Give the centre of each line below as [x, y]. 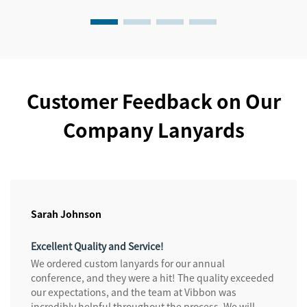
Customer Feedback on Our [153, 101]
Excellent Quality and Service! [97, 246]
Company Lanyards [153, 130]
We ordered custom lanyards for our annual [128, 263]
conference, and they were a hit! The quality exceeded [152, 278]
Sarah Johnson [66, 214]
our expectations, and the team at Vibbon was [134, 292]
